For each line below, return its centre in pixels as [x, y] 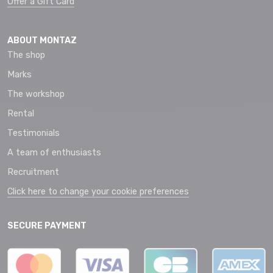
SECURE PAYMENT [47, 225]
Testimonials [34, 133]
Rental [21, 113]
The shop [26, 55]
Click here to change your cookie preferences [98, 191]
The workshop [36, 94]
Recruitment [33, 172]
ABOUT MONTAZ [42, 40]
